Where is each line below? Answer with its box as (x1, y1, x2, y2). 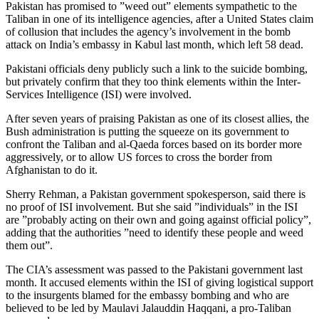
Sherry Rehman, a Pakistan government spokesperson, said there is (6, 188, 305, 201)
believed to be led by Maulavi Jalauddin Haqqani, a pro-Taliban (6, 302, 291, 315)
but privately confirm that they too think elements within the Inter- (6, 75, 300, 88)
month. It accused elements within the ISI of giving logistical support (6, 276, 313, 289)
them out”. (6, 239, 53, 252)
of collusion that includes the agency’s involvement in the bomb (6, 26, 291, 38)
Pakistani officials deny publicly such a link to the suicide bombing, (6, 63, 308, 75)
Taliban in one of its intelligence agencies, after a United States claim (6, 13, 313, 26)
